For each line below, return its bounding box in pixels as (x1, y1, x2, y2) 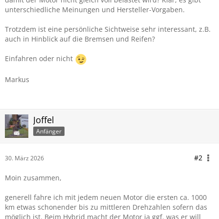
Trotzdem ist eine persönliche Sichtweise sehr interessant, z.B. (5, 24, 211, 34)
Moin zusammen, (5, 173, 62, 182)
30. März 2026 (5, 154, 44, 162)
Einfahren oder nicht (5, 54, 75, 64)
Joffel (33, 114, 54, 126)
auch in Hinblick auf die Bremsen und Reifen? (5, 34, 155, 44)
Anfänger (36, 127, 62, 135)
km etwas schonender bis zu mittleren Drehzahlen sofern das (5, 202, 207, 212)
